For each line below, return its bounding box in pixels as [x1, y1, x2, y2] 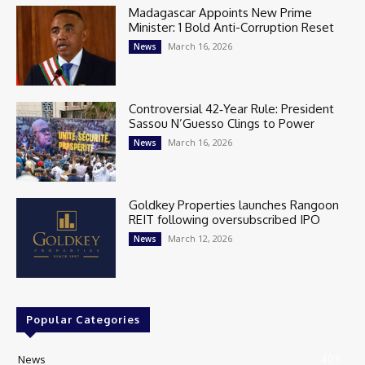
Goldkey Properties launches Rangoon [129, 197, 340, 213]
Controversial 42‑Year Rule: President [129, 101, 335, 117]
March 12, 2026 [168, 232, 233, 245]
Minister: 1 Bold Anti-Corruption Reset [129, 20, 335, 36]
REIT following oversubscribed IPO [129, 212, 321, 228]
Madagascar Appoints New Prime [129, 5, 313, 21]
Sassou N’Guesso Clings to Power [129, 116, 315, 132]
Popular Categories [26, 313, 140, 327]
